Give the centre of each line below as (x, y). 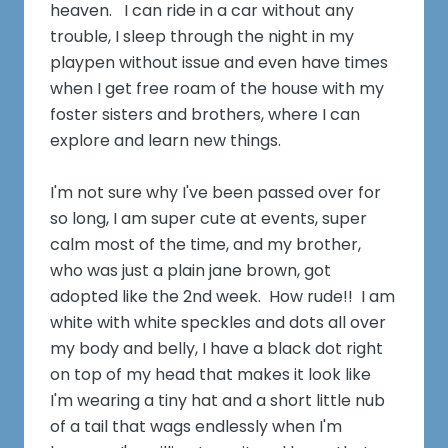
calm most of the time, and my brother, (206, 245)
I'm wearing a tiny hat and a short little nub (218, 401)
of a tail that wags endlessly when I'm (196, 427)
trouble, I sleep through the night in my (202, 37)
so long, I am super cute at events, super (209, 219)
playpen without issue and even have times (219, 63)
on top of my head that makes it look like (211, 375)
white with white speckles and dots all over (218, 323)
